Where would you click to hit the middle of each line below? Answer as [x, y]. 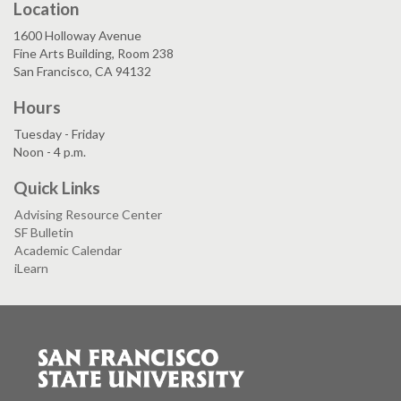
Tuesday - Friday [59, 134]
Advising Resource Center [88, 214]
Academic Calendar [68, 250]
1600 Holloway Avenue [77, 35]
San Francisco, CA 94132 [82, 71]
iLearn [31, 268]
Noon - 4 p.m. [50, 152]
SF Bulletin [44, 232]
